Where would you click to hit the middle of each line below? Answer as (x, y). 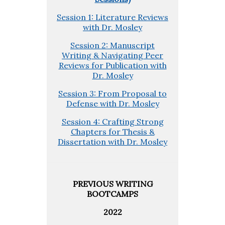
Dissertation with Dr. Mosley (113, 141)
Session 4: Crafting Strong (113, 121)
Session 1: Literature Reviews (113, 17)
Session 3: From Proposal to (113, 93)
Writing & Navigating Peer (113, 55)
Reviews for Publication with (113, 65)
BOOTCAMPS (113, 194)
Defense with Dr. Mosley (113, 103)
